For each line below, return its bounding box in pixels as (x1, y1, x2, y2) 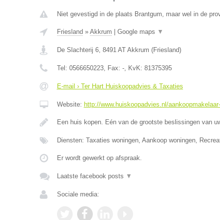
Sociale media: (56, 191, 99, 198)
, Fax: (103, 64, 122, 72)
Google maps (117, 28, 157, 35)
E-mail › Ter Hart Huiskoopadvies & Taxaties (56, 82, 183, 90)
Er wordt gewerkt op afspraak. (56, 154, 142, 162)
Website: (56, 101, 84, 108)
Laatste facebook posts (56, 172, 126, 180)
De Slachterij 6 (56, 46, 99, 54)
